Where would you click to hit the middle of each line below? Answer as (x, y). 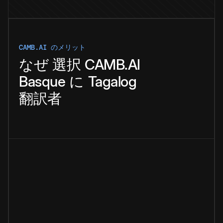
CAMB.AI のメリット (52, 48)
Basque (42, 82)
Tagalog (112, 82)
